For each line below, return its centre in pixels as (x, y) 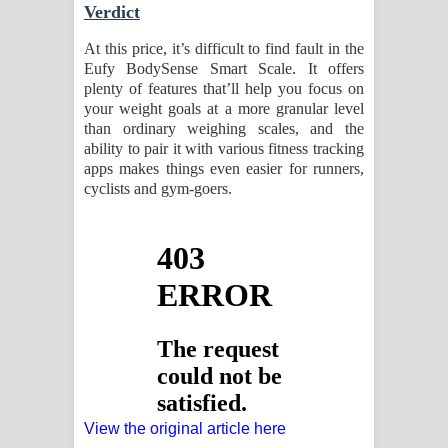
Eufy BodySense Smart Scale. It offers (224, 69)
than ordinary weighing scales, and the (224, 129)
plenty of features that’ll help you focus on (224, 89)
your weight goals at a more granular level (224, 109)
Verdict (112, 12)
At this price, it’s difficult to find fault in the (224, 49)
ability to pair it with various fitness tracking (224, 149)
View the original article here (185, 429)
